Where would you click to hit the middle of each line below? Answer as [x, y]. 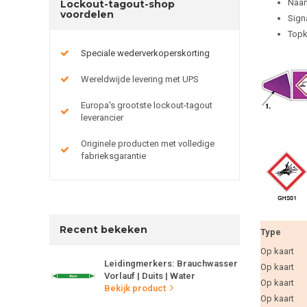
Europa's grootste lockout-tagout [147, 105]
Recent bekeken [103, 229]
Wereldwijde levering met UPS [140, 79]
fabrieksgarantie [113, 156]
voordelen [87, 14]
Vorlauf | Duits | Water [150, 275]
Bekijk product [135, 288]
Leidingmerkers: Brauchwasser [171, 263]
